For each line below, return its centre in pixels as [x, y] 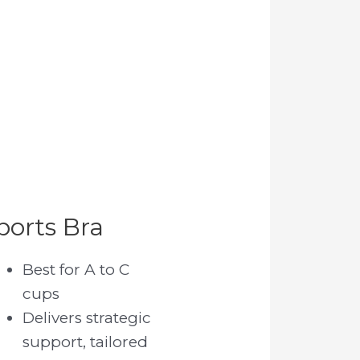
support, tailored [86, 342]
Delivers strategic [87, 317]
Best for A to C [76, 269]
